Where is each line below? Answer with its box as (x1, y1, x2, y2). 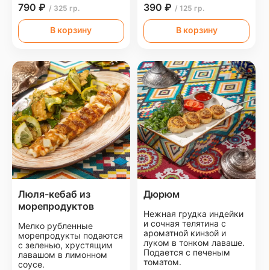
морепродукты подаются (18, 230, 123, 241)
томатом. (143, 257, 182, 268)
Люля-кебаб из (18, 188, 90, 201)
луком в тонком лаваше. (143, 237, 245, 248)
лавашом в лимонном (18, 250, 107, 260)
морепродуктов (18, 200, 94, 213)
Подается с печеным (143, 247, 231, 258)
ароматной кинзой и (143, 228, 227, 239)
